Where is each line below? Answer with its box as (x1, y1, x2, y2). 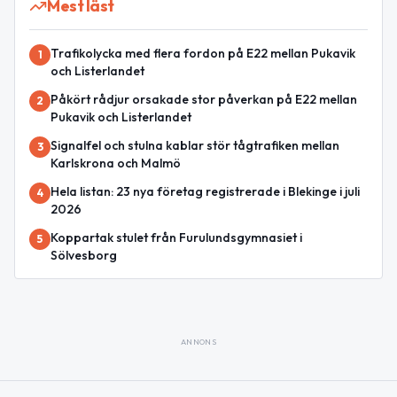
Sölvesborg (51, 247, 117, 264)
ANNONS (180, 337, 217, 347)
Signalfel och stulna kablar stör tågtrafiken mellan (51, 137, 339, 154)
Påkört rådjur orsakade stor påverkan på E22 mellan (51, 91, 357, 108)
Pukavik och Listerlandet (51, 109, 191, 126)
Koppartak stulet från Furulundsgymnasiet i (51, 230, 302, 246)
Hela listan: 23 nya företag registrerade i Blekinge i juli (51, 183, 360, 200)
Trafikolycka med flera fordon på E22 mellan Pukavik (51, 45, 355, 62)
